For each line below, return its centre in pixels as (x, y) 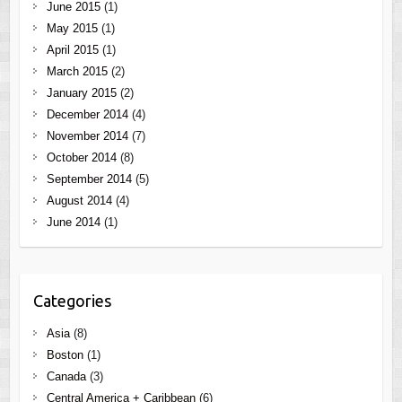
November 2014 (87, 135)
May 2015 (72, 28)
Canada (66, 376)
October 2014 (81, 157)
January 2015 (81, 92)
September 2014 (89, 179)
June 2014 (73, 222)
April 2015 (72, 49)
